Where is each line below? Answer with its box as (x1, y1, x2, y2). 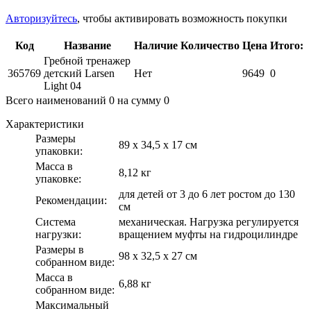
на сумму (115, 94, 164, 106)
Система (35, 215, 76, 228)
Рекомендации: (35, 194, 107, 206)
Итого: (270, 39, 303, 51)
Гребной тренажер (44, 54, 131, 67)
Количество (180, 39, 239, 51)
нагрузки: (35, 228, 81, 240)
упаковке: (35, 172, 81, 185)
